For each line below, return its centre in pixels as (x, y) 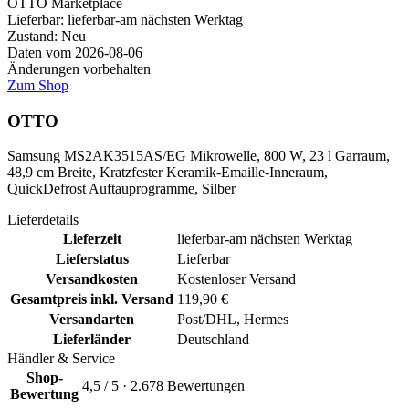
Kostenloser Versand (236, 279)
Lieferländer (92, 340)
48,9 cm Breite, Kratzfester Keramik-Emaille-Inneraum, (168, 173)
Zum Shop (38, 85)
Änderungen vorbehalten (79, 68)
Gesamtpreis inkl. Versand (92, 299)
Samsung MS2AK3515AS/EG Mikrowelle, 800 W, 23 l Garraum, (199, 156)
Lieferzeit (92, 239)
